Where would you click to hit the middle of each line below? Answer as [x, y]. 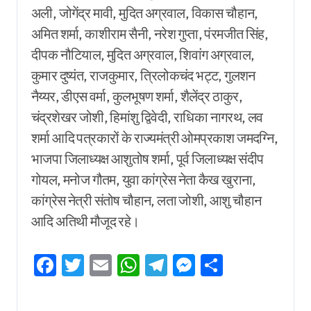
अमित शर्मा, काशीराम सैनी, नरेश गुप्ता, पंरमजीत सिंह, [150, 33]
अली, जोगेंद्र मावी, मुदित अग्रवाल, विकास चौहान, [145, 12]
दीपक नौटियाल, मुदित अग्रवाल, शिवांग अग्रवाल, [143, 54]
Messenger [249, 266]
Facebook [105, 266]
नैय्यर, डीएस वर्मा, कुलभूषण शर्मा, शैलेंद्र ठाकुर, [137, 96]
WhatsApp [193, 266]
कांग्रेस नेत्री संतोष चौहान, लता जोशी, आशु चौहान [146, 200]
